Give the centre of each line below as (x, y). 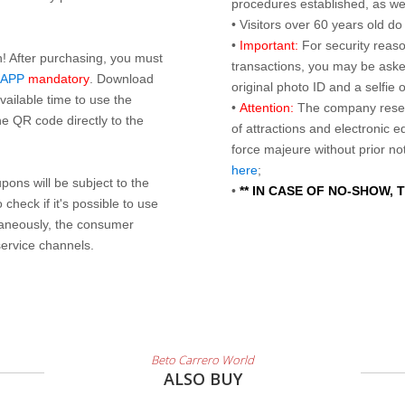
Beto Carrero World (202, 360)
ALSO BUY (202, 379)
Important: (269, 45)
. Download (122, 79)
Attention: (267, 108)
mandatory (59, 79)
